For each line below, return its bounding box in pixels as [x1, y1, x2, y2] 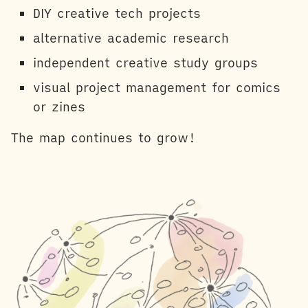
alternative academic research [33, 30, 229, 46]
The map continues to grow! [11, 129, 196, 146]
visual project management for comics [33, 79, 280, 96]
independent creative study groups [33, 54, 258, 71]
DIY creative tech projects [33, 5, 201, 21]
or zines [33, 98, 85, 115]
